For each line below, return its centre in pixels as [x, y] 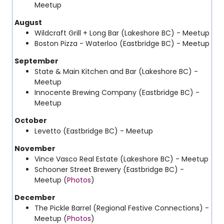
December [36, 197]
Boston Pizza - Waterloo [77, 43]
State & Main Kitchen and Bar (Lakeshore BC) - [116, 71]
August [28, 22]
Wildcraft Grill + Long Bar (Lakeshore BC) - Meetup [122, 33]
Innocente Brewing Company [86, 92]
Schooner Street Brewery [79, 169]
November [36, 148]
